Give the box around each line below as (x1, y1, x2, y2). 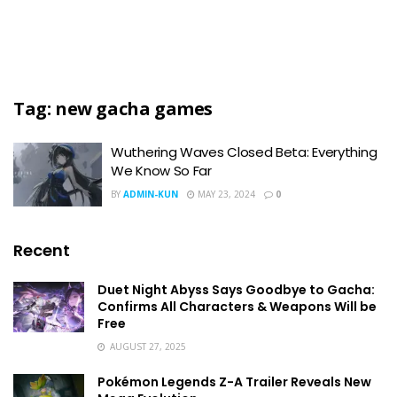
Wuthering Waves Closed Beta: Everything (111, 143, 378, 161)
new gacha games (55, 97, 214, 121)
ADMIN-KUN (123, 188, 178, 200)
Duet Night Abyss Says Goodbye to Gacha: (97, 280, 375, 299)
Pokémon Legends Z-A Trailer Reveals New (97, 372, 371, 391)
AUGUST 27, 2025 (107, 339, 186, 353)
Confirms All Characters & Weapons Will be (97, 297, 377, 315)
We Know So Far (111, 161, 212, 180)
